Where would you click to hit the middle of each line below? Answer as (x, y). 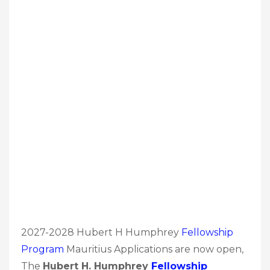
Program (42, 249)
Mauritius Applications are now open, (154, 249)
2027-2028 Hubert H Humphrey (101, 232)
